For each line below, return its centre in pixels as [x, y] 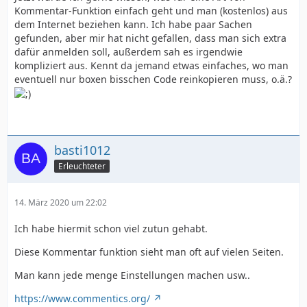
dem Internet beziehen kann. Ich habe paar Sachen [133, 24]
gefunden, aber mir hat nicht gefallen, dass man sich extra [150, 38]
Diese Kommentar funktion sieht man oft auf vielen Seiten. [149, 252]
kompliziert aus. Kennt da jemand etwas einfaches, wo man [151, 65]
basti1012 [82, 150]
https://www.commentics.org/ [82, 299]
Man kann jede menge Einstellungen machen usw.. [132, 275]
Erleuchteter [82, 166]
